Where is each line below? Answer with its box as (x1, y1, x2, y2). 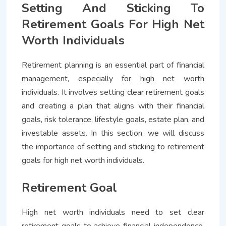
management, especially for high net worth (22, 73, 204, 84)
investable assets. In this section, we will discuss (22, 127, 204, 139)
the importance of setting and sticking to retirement (22, 141, 204, 152)
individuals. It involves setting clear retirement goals (22, 86, 204, 98)
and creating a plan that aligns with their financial (22, 100, 204, 111)
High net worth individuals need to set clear (22, 206, 204, 218)
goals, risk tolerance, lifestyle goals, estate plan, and (22, 114, 204, 125)
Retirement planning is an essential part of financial (22, 59, 204, 71)
